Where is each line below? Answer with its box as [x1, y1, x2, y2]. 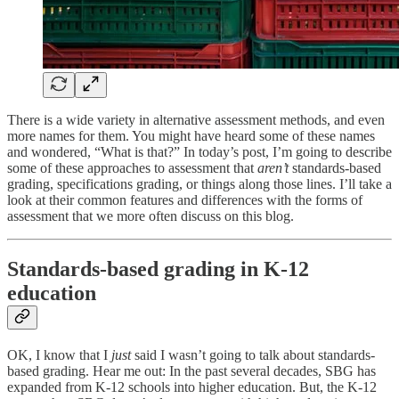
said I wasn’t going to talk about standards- [131, 347, 375, 363]
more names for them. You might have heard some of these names [7, 127, 375, 143]
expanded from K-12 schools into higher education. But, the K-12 [7, 379, 377, 395]
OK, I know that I [7, 347, 111, 363]
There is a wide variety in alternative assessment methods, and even [7, 111, 385, 127]
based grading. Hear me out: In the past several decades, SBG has [7, 363, 376, 379]
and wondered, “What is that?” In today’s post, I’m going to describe [7, 143, 392, 159]
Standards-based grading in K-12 [7, 257, 309, 281]
